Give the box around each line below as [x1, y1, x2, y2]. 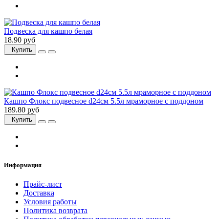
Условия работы [23, 197, 77, 206]
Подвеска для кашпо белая [4, 27, 92, 36]
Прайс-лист [23, 179, 62, 188]
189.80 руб [4, 106, 39, 114]
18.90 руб [4, 36, 35, 44]
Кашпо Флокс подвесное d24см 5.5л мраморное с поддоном [4, 97, 203, 106]
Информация [4, 161, 42, 169]
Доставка [23, 188, 54, 197]
